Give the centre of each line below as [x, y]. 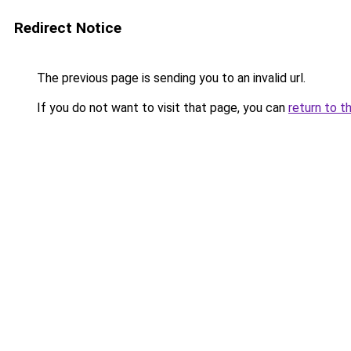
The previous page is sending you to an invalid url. [170, 78]
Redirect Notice [68, 28]
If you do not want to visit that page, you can [161, 108]
